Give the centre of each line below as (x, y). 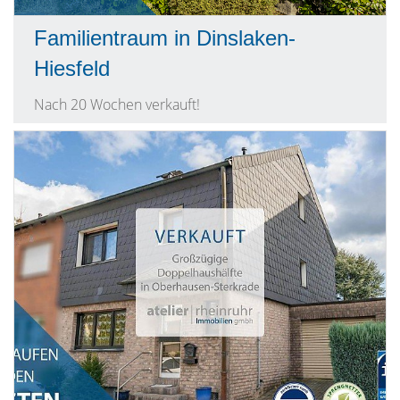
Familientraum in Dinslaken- (165, 38)
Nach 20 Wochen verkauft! (117, 104)
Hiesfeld (72, 68)
